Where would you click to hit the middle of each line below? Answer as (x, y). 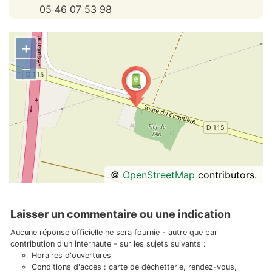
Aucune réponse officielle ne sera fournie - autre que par (114, 232)
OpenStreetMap (159, 175)
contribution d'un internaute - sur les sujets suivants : (108, 244)
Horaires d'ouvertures (71, 255)
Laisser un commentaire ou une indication (121, 214)
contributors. (226, 175)
